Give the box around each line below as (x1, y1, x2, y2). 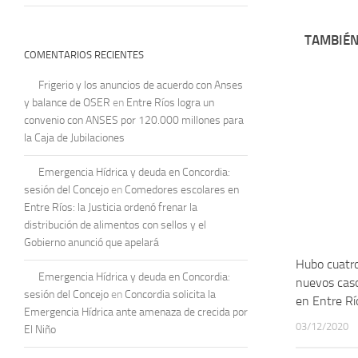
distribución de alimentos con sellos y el (24, 217, 206, 232)
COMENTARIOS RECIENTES (24, 48, 144, 61)
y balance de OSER (24, 95, 110, 109)
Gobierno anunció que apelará (24, 235, 159, 249)
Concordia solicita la (125, 287, 216, 301)
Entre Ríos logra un (126, 95, 214, 109)
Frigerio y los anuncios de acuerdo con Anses (38, 78, 243, 92)
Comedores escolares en (125, 182, 239, 197)
